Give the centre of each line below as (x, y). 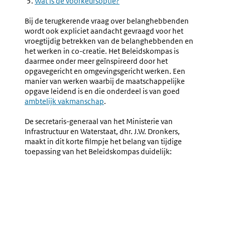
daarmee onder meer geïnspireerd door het (96, 61)
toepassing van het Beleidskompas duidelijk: (98, 151)
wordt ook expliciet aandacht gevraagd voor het (104, 31)
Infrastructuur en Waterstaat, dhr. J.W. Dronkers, (102, 131)
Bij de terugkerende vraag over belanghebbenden (107, 21)
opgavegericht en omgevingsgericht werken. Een (105, 71)
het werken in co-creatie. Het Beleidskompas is (102, 51)
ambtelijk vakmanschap (64, 101)
